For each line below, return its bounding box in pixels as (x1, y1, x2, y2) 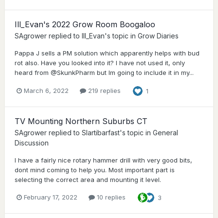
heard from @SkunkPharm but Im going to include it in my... (15, 69, 194, 77)
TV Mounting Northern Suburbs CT (15, 116, 147, 126)
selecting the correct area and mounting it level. (15, 175, 161, 183)
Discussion (15, 138, 49, 147)
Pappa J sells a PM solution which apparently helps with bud (15, 49, 200, 57)
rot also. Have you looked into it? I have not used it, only (15, 59, 185, 67)
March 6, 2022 (24, 87, 69, 95)
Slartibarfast (82, 128, 120, 137)
